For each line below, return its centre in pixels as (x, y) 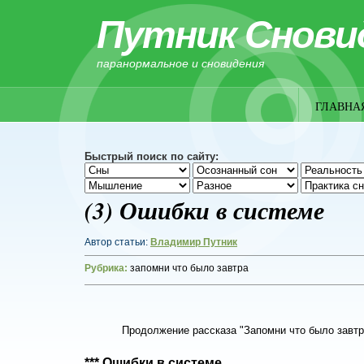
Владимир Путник (194, 242)
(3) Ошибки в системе (204, 210)
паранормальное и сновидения (180, 63)
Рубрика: (107, 268)
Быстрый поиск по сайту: (152, 156)
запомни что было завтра (189, 268)
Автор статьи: (117, 242)
